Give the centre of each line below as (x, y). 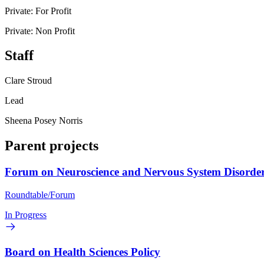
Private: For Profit (38, 11)
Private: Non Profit (40, 31)
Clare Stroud (28, 81)
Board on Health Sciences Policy (82, 252)
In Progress (26, 214)
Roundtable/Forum (40, 194)
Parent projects (52, 146)
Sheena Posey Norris (44, 121)
